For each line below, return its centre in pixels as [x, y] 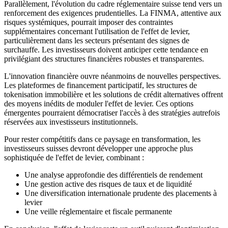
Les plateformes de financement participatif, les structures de [101, 85]
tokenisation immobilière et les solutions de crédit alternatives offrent [113, 94]
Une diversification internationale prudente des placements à [121, 193]
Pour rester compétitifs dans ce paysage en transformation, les [102, 139]
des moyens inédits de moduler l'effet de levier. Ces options [99, 103]
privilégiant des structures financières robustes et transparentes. [104, 59]
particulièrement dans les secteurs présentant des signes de [97, 40]
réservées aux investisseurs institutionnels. [71, 122]
